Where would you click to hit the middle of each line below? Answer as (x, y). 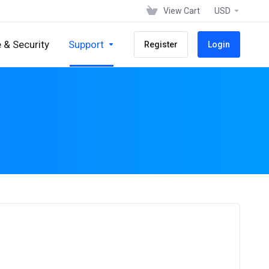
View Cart (182, 11)
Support (86, 44)
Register (161, 44)
